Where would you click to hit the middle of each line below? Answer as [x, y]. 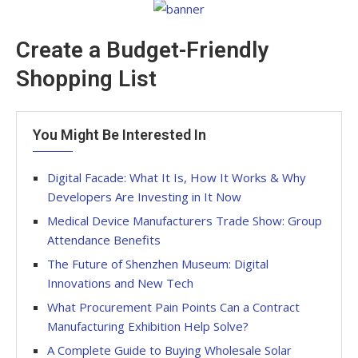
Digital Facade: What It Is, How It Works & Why [177, 177]
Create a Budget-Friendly [142, 50]
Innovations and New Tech [120, 282]
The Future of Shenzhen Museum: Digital [158, 263]
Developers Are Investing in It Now [144, 196]
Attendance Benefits [104, 239]
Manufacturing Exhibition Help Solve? [148, 326]
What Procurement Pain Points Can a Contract [173, 306]
